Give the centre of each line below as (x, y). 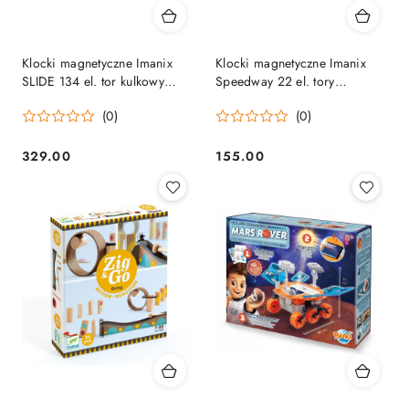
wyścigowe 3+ (257, 100)
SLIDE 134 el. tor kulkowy (93, 81)
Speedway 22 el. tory (275, 81)
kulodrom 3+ (59, 100)
